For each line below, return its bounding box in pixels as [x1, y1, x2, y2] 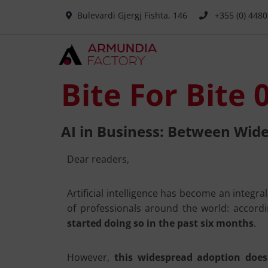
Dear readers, [67, 153, 129, 166]
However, [67, 251, 114, 264]
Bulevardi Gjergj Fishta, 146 [77, 10, 187, 21]
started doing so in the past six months [67, 217, 254, 230]
